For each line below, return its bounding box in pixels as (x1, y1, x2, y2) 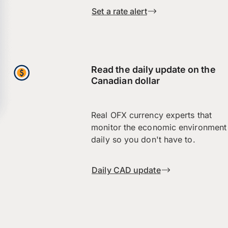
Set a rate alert (92, 6, 147, 16)
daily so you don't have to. (91, 134, 195, 145)
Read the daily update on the (91, 64, 216, 75)
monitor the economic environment (91, 122, 227, 133)
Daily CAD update (92, 165, 161, 176)
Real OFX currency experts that (91, 110, 212, 121)
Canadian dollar (91, 75, 160, 86)
